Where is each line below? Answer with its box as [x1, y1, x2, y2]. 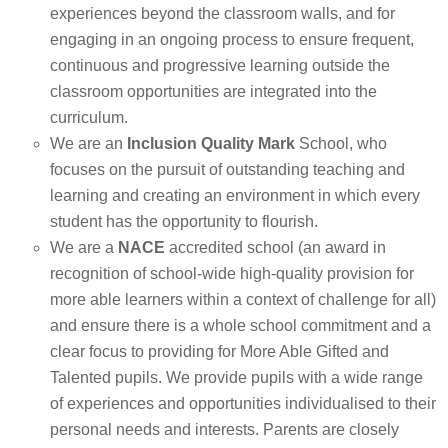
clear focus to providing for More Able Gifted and [50, 343, 389, 360]
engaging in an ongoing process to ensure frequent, [50, 31, 414, 48]
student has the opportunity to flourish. [50, 213, 318, 230]
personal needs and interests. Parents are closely [50, 421, 399, 438]
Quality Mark [201, 135, 295, 152]
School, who [295, 135, 387, 152]
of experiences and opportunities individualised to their [50, 395, 436, 412]
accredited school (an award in [169, 239, 386, 256]
